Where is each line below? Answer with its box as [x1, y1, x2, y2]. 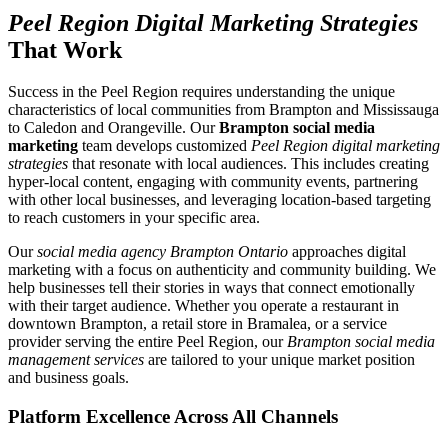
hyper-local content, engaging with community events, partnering [8, 173, 418, 191]
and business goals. [8, 369, 129, 387]
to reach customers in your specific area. [8, 209, 260, 227]
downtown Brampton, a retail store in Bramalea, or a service [8, 315, 387, 333]
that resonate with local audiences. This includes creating [68, 155, 429, 173]
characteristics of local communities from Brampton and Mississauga [8, 101, 439, 119]
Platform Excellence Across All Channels [8, 406, 338, 428]
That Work [8, 36, 122, 63]
